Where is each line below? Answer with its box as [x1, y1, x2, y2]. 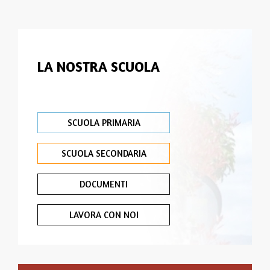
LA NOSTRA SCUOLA [37, 58, 160, 75]
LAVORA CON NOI [69, 209, 139, 221]
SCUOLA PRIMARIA [67, 116, 140, 128]
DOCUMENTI [80, 178, 128, 190]
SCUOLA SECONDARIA [61, 147, 146, 159]
